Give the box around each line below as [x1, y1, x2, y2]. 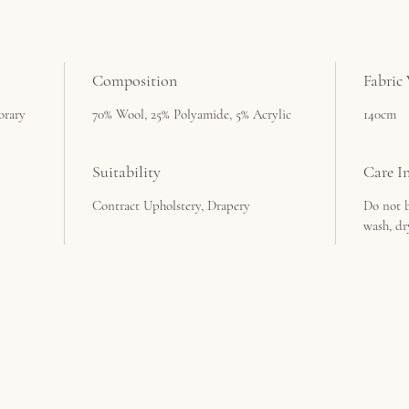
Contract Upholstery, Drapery [92, 197, 250, 215]
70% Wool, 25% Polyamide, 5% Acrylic [92, 106, 291, 123]
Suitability [92, 162, 161, 183]
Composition [92, 70, 177, 91]
